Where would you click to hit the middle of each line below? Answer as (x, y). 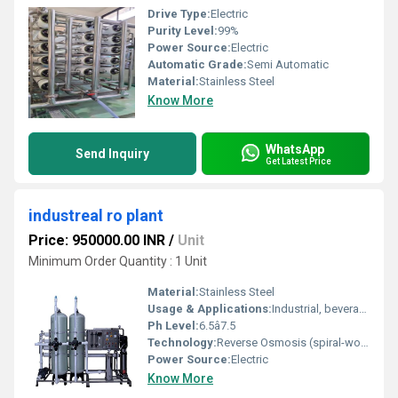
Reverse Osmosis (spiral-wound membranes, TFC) (289, 342)
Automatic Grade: (197, 64)
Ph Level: (173, 326)
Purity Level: (183, 31)
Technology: (182, 342)
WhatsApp (295, 149)
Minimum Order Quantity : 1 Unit (118, 261)
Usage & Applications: (210, 309)
